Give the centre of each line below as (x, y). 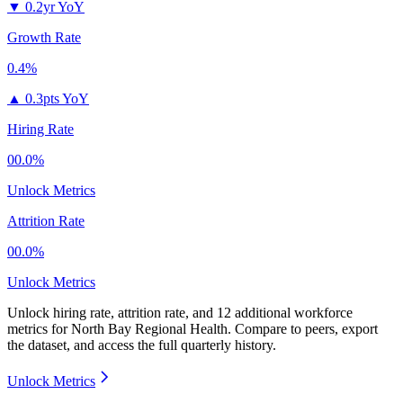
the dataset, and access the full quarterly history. (142, 345)
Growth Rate (44, 38)
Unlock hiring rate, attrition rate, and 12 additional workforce (180, 313)
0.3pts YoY (57, 99)
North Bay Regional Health (149, 329)
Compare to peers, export (306, 329)
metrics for (39, 329)
